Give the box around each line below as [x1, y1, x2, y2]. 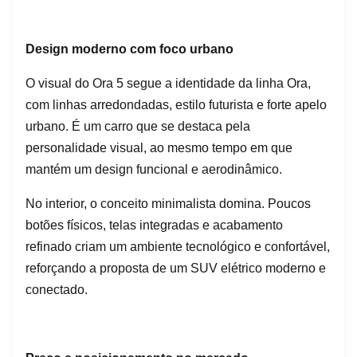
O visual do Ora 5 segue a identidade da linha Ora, [25, 76, 311, 90]
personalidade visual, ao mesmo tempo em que [25, 140, 292, 155]
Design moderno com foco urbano [25, 41, 233, 56]
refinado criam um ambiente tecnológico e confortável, [25, 239, 330, 253]
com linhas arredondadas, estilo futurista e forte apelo [25, 97, 327, 112]
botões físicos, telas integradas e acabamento [25, 218, 283, 232]
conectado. [25, 282, 88, 296]
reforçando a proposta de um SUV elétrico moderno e [25, 261, 326, 275]
